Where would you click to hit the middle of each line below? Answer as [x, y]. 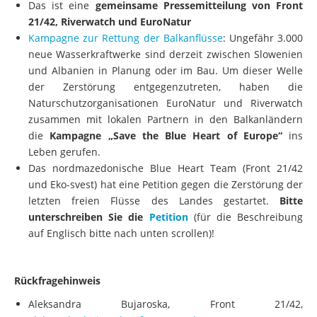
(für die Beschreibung [245, 226]
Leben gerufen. [64, 161]
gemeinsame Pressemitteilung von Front [199, 15]
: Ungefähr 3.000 [263, 47]
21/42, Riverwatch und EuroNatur [110, 31]
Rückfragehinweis [57, 290]
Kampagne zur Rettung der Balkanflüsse [126, 47]
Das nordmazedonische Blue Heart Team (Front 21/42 [166, 178]
